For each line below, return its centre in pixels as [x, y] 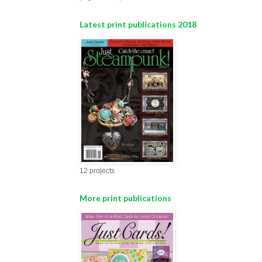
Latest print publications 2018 [138, 24]
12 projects [97, 171]
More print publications [125, 198]
